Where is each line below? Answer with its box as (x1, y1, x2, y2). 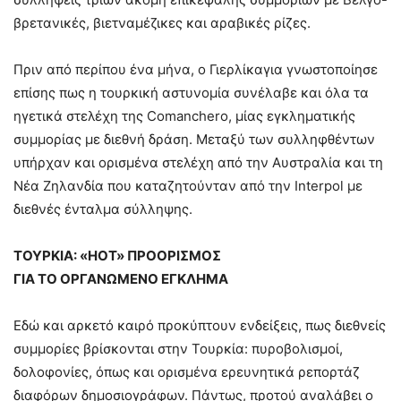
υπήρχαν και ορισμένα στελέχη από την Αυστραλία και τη (13, 154, 383, 172)
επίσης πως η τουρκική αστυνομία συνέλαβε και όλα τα (13, 84, 369, 102)
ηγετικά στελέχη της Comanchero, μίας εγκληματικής (13, 107, 355, 125)
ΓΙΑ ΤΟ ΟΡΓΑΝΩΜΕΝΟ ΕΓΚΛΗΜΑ (13, 270, 228, 288)
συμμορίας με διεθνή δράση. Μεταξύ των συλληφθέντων (13, 131, 375, 149)
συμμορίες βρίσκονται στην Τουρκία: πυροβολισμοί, (13, 340, 343, 358)
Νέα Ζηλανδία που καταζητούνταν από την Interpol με (13, 177, 363, 195)
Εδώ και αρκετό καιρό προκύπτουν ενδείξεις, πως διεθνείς (13, 317, 386, 335)
